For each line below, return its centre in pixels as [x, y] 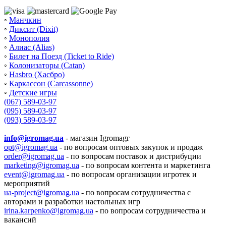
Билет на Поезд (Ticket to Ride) [62, 56]
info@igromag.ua [34, 138]
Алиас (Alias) [32, 47]
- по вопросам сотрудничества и [150, 210]
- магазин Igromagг [97, 138]
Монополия [29, 38]
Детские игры [33, 92]
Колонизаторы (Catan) [47, 65]
